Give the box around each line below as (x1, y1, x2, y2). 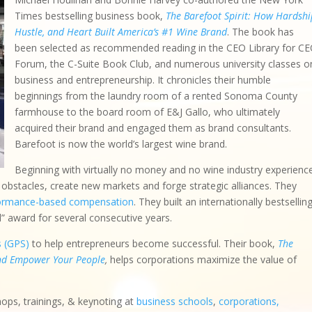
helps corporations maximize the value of (110, 253, 297, 266)
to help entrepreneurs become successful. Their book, (29, 237, 279, 250)
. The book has (227, 25, 295, 38)
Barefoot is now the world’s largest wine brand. (15, 137, 228, 150)
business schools (136, 295, 214, 308)
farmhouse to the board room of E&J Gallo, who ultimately (15, 105, 281, 118)
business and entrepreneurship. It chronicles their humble (15, 73, 272, 86)
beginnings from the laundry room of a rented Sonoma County (15, 89, 298, 102)
